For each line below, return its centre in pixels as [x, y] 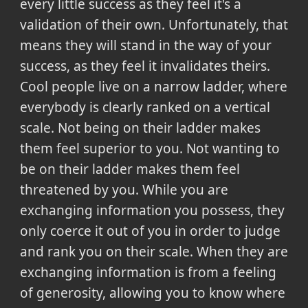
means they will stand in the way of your [145, 45]
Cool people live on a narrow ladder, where [153, 86]
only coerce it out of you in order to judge [150, 231]
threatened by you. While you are [124, 189]
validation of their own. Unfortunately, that [154, 24]
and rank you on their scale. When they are [154, 251]
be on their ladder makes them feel [130, 169]
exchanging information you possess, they [152, 210]
